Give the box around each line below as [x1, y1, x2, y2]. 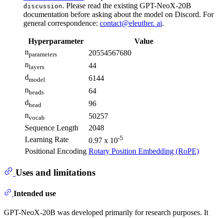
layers [29, 63, 44, 71]
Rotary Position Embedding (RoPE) [89, 147, 199, 156]
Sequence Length [25, 124, 78, 132]
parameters [29, 51, 57, 58]
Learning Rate [25, 135, 69, 144]
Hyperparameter [28, 37, 84, 46]
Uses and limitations [15, 167, 95, 178]
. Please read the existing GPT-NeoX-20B [62, 1, 191, 10]
